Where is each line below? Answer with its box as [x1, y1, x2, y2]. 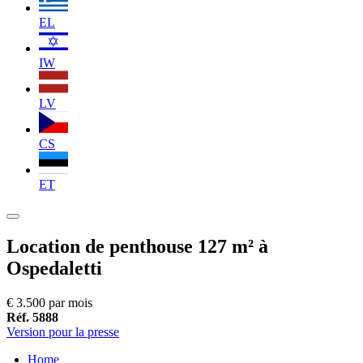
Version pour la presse [6, 324, 119, 339]
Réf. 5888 [6, 310, 58, 324]
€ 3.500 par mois [6, 295, 92, 310]
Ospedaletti [6, 257, 102, 279]
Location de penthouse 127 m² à [6, 235, 268, 257]
